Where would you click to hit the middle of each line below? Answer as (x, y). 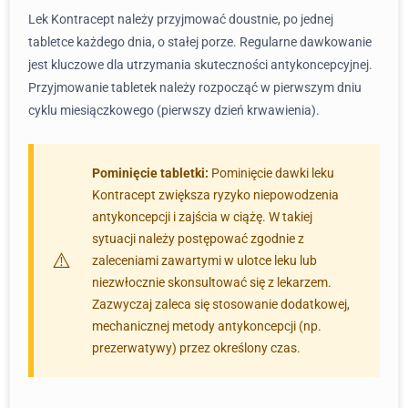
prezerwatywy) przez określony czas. (196, 348)
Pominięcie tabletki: (150, 173)
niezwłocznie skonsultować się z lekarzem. (212, 282)
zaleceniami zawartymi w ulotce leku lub (204, 260)
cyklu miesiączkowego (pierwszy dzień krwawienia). (174, 110)
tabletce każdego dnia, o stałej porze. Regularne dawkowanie (200, 42)
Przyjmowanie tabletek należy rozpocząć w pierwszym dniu (195, 87)
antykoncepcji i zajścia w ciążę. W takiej (202, 217)
